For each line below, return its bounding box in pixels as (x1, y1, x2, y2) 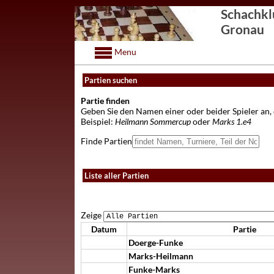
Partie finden (81, 95, 130, 106)
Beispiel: (81, 116, 115, 127)
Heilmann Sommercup (115, 116, 191, 127)
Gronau (221, 21, 264, 37)
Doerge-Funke (128, 237, 183, 248)
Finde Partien (81, 136, 132, 146)
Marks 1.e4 (212, 116, 251, 127)
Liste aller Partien (84, 171, 149, 180)
